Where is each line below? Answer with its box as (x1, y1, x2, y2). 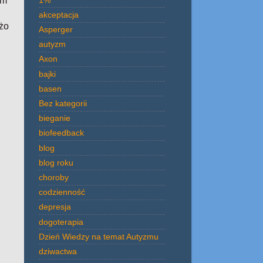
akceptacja (39, 9, 79, 19)
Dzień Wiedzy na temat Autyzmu (39, 231, 159, 241)
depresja (39, 202, 71, 212)
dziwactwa (39, 246, 77, 256)
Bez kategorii (39, 99, 87, 109)
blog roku (39, 157, 73, 167)
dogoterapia (39, 217, 83, 227)
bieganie (39, 113, 70, 123)
